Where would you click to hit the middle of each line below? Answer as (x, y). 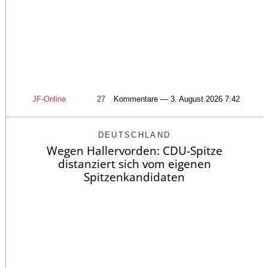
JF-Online (49, 99)
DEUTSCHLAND (134, 135)
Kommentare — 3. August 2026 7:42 (176, 99)
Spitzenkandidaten (134, 177)
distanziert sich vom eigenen (134, 164)
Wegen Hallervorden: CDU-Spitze (134, 150)
